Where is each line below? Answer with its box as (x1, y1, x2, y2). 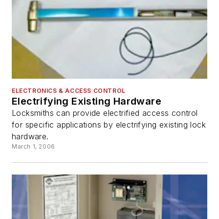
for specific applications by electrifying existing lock (12, 120, 206, 130)
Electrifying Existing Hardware (12, 95, 161, 108)
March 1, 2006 (12, 143, 55, 151)
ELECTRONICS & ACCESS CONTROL (12, 87, 126, 95)
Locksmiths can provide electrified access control (12, 108, 198, 118)
